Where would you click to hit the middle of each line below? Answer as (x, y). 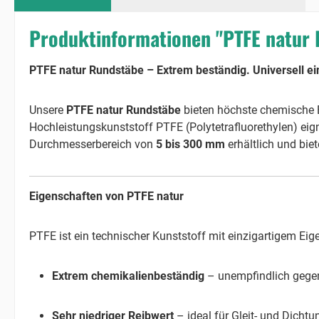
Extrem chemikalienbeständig (128, 276)
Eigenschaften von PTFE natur (106, 196)
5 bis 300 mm (190, 144)
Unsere (48, 110)
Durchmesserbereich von (93, 144)
